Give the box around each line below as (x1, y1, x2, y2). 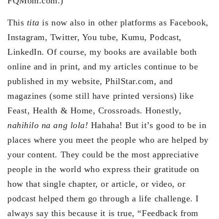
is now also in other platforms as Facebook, (39, 18, 209, 28)
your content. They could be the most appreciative (7, 150, 199, 160)
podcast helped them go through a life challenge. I (7, 194, 199, 204)
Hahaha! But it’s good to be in (90, 120, 207, 131)
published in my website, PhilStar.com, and (7, 76, 173, 87)
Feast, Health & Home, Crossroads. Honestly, (7, 106, 182, 116)
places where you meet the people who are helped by (7, 135, 209, 145)
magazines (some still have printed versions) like (7, 91, 194, 101)
